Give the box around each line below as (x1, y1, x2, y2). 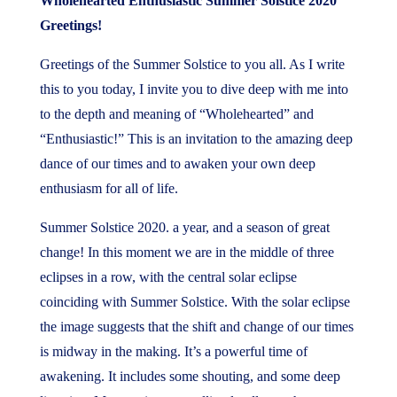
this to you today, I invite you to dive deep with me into (39, 82, 348, 97)
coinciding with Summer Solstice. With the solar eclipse (39, 294, 350, 309)
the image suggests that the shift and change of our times (39, 319, 354, 334)
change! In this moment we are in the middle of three (39, 245, 334, 260)
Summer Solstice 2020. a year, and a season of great (39, 220, 330, 235)
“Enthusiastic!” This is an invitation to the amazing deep (39, 131, 353, 146)
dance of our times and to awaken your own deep (39, 156, 315, 171)
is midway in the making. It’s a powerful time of (39, 344, 307, 359)
